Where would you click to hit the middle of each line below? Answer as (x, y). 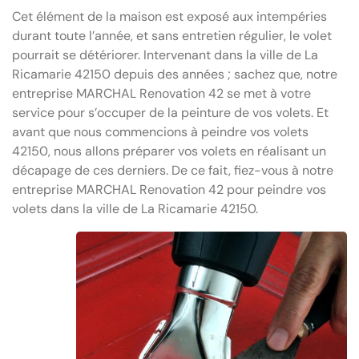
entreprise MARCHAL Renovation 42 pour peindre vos (169, 190)
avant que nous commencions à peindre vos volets (160, 132)
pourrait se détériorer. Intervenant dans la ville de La (165, 55)
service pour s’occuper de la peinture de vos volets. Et (170, 113)
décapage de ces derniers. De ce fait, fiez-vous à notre (173, 171)
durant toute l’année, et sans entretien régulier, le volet (172, 36)
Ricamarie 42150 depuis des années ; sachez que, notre (175, 75)
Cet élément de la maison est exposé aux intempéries (169, 17)
